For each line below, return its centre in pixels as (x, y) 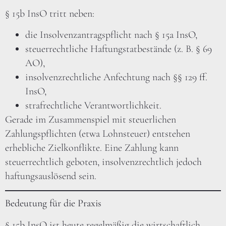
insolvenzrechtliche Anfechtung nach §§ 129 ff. (116, 77)
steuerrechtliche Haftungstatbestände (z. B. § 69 (119, 49)
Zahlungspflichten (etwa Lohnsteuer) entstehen (98, 133)
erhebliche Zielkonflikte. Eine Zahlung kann (92, 148)
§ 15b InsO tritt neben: (50, 13)
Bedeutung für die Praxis (53, 204)
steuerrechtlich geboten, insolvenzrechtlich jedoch (103, 162)
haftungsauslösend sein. (51, 176)
